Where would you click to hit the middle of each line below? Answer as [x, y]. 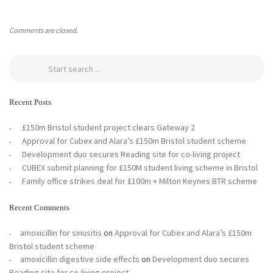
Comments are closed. [44, 30]
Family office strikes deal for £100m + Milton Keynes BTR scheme [140, 181]
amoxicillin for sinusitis [61, 233]
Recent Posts [30, 102]
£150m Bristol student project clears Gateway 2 [108, 128]
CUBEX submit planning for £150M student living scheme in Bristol [140, 168]
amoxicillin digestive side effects [80, 259]
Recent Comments [39, 208]
